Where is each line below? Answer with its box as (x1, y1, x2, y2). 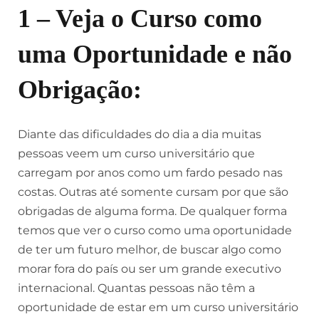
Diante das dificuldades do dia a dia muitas (18, 127, 261, 141)
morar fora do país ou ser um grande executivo (18, 262, 281, 276)
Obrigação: (18, 75, 142, 104)
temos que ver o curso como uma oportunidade (18, 224, 292, 237)
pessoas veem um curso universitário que (18, 147, 255, 160)
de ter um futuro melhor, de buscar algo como (18, 243, 281, 256)
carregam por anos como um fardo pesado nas (18, 166, 283, 179)
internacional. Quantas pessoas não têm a (18, 281, 255, 295)
